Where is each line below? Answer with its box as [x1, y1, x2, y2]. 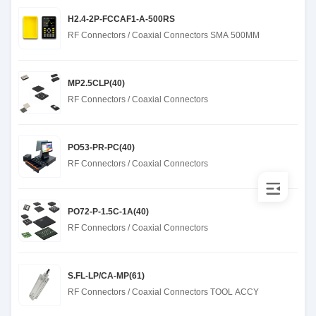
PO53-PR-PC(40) [68, 142, 135, 152]
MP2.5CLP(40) [68, 78, 125, 88]
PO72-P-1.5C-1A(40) [68, 207, 149, 217]
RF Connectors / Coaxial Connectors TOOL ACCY [68, 287, 259, 297]
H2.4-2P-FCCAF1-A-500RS [68, 14, 175, 24]
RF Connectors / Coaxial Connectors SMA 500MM [68, 30, 260, 40]
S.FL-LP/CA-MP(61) [68, 271, 145, 281]
